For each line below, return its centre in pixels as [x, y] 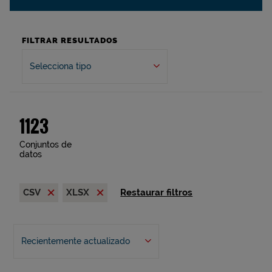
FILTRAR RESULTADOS [70, 40]
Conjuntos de [46, 144]
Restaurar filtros [157, 192]
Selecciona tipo [60, 66]
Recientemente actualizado [75, 241]
